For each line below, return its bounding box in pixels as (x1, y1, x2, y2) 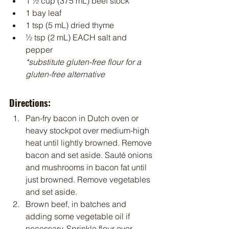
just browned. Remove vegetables (26, 174, 152, 185)
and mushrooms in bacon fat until (26, 162, 149, 173)
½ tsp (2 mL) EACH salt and (26, 32, 129, 43)
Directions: (9, 96, 51, 110)
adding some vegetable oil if (26, 211, 132, 222)
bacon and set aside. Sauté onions (26, 150, 154, 161)
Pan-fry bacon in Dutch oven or (26, 113, 141, 124)
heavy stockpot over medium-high (26, 125, 151, 136)
